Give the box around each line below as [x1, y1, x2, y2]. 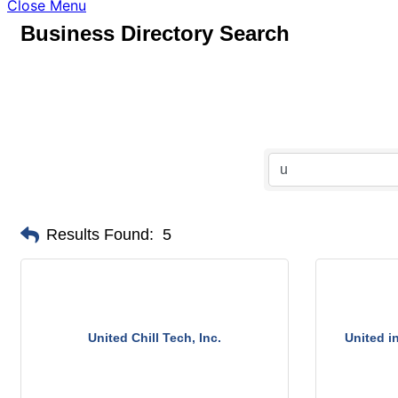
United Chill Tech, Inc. [88, 330, 221, 345]
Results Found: [46, 226, 154, 243]
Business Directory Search [20, 21, 290, 45]
